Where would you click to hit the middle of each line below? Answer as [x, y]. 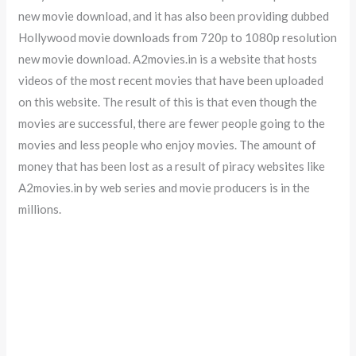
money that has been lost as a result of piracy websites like [172, 166]
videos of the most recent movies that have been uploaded [171, 80]
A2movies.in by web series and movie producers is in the [164, 187]
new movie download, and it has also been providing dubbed [174, 15]
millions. [40, 209]
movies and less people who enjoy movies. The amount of [168, 144]
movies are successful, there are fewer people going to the [172, 123]
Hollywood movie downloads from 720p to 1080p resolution [178, 37]
